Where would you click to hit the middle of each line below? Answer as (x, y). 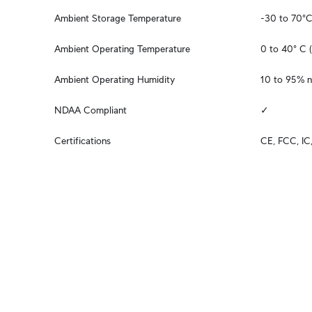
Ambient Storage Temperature (118, 18)
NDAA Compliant (91, 110)
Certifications (83, 141)
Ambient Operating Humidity (115, 79)
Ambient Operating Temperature (122, 49)
